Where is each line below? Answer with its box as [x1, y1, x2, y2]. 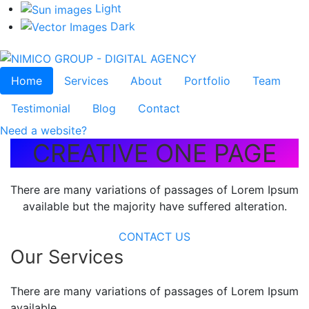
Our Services [10, 245, 123, 268]
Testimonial [11, 101, 70, 115]
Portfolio [184, 73, 230, 88]
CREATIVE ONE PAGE [32, 137, 277, 168]
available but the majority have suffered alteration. [22, 199, 287, 213]
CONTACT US [119, 229, 190, 243]
